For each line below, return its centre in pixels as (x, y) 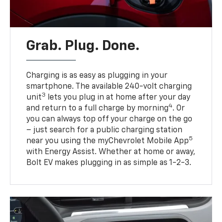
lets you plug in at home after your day (118, 98)
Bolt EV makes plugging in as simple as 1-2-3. (109, 163)
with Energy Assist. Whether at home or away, (111, 152)
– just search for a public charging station (105, 131)
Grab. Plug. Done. (83, 46)
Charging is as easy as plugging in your (97, 76)
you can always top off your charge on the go (110, 120)
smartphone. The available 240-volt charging (109, 87)
